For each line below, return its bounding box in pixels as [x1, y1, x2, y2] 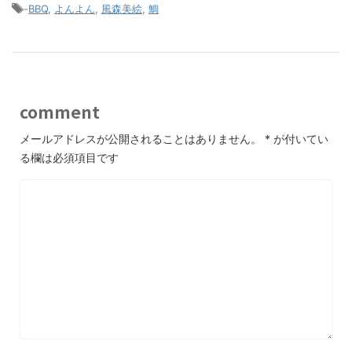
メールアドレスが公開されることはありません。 [20, 132, 262, 145]
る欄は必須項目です [20, 151, 119, 164]
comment [20, 100, 100, 123]
